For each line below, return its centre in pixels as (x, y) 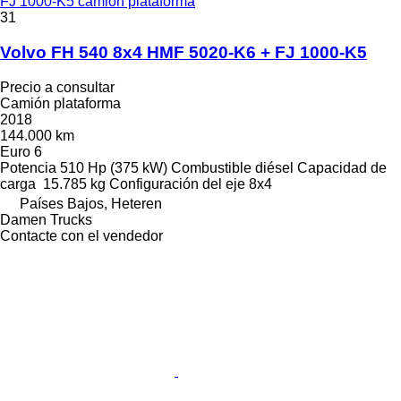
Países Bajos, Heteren (91, 203)
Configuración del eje (177, 183)
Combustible (211, 167)
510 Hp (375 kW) (114, 167)
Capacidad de (342, 167)
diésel (274, 167)
